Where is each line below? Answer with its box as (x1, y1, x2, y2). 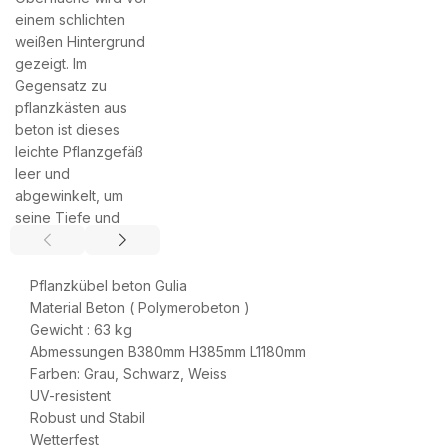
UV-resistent (30, 387, 111, 404)
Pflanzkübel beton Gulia (30, 277, 187, 294)
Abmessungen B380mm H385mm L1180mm (30, 343, 306, 360)
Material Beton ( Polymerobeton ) (30, 299, 250, 316)
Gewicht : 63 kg (30, 321, 132, 338)
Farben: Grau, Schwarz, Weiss (30, 365, 227, 382)
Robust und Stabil (30, 409, 145, 426)
